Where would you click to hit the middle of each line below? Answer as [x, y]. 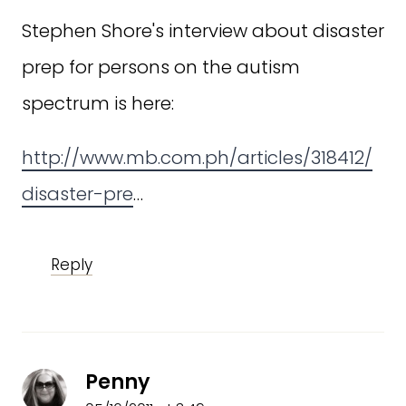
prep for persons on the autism [161, 68]
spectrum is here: [98, 104]
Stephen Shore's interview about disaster [203, 31]
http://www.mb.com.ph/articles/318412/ [197, 158]
